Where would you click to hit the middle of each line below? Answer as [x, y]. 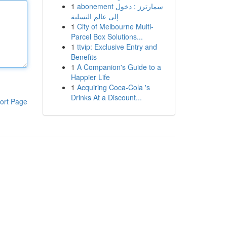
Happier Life [90, 77]
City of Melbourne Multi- [115, 26]
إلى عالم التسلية [94, 16]
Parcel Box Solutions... [107, 36]
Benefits [84, 57]
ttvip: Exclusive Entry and [117, 47]
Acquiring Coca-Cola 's [113, 87]
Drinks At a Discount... [106, 97]
